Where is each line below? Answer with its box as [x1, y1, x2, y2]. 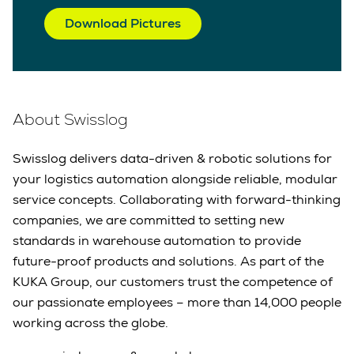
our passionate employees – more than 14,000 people [13, 294, 341, 311]
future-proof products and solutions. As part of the [13, 253, 324, 270]
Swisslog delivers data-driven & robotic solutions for [13, 150, 332, 168]
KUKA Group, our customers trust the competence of [13, 273, 333, 291]
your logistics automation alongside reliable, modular [13, 171, 337, 188]
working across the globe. [13, 314, 168, 332]
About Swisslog [13, 109, 128, 130]
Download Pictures [65, 15, 181, 32]
